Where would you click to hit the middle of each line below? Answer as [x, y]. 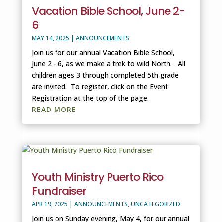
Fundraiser [59, 191]
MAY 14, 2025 [50, 38]
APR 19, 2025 [50, 204]
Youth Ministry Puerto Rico [97, 177]
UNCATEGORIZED [155, 204]
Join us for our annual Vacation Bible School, [103, 52]
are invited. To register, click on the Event [100, 86]
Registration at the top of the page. [90, 98]
